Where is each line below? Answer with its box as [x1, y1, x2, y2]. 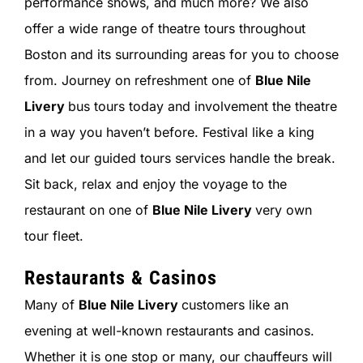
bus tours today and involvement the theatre [67, 98, 337, 115]
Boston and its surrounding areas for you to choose [23, 46, 339, 63]
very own [254, 202, 312, 219]
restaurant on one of [23, 202, 152, 219]
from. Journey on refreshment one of [23, 72, 255, 89]
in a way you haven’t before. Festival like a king [23, 124, 314, 141]
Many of [23, 297, 79, 314]
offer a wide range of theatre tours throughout [23, 20, 305, 37]
